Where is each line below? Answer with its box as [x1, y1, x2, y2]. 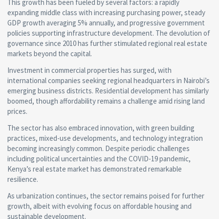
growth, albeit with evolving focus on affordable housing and [7, 201, 192, 211]
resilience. [7, 174, 38, 184]
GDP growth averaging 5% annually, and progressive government [7, 18, 205, 27]
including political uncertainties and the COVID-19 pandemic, [7, 153, 191, 163]
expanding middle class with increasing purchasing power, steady [7, 7, 205, 17]
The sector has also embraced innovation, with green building [7, 123, 195, 132]
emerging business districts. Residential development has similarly [7, 86, 209, 95]
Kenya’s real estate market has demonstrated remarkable [7, 164, 182, 174]
